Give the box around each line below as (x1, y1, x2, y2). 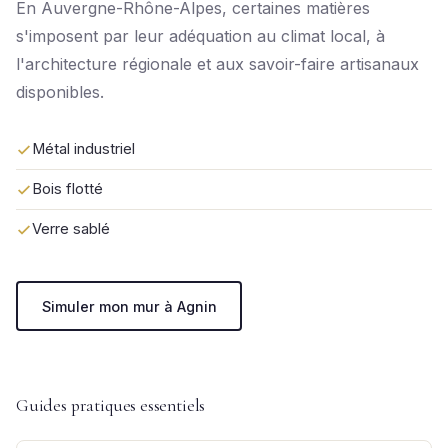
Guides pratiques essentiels (16, 395, 206, 416)
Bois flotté (32, 180, 103, 198)
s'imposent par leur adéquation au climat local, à (16, 26, 385, 46)
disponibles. (16, 82, 104, 102)
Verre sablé (32, 220, 110, 238)
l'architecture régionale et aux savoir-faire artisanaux (16, 54, 419, 74)
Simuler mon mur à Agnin (41, 297, 217, 315)
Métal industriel (32, 140, 135, 158)
